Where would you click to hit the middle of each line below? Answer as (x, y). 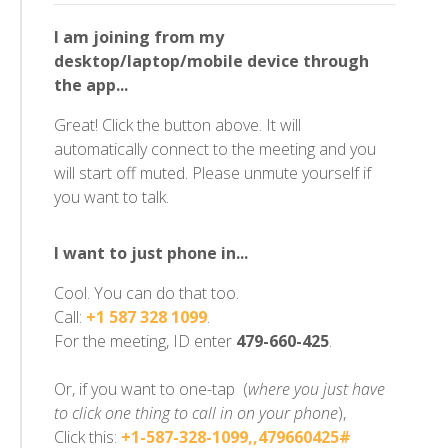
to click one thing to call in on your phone (196, 413)
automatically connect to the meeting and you (215, 149)
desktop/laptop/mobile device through (211, 61)
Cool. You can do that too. (146, 293)
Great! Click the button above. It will (177, 125)
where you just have (316, 389)
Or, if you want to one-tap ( (151, 389)
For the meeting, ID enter (145, 341)
